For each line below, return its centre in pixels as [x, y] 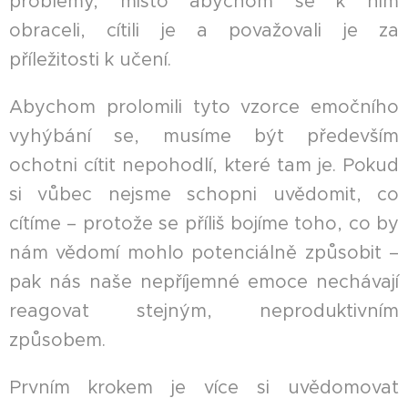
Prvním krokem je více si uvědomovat [204, 388]
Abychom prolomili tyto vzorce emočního [204, 107]
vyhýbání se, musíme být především [204, 137]
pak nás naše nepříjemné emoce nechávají [204, 282]
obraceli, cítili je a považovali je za [204, 31]
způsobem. [57, 341]
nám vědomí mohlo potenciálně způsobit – [204, 253]
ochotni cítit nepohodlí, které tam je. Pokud [204, 166]
